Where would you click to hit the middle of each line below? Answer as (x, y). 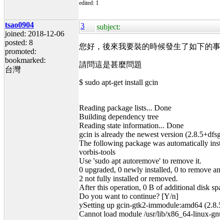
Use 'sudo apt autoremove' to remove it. (140, 161)
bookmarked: (25, 60)
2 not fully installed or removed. (128, 178)
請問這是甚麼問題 (110, 64)
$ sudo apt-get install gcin (119, 82)
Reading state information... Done (131, 125)
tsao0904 (19, 25)
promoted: (21, 51)
